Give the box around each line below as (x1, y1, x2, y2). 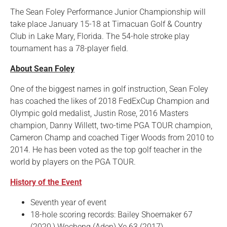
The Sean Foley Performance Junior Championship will (10, 7, 206, 17)
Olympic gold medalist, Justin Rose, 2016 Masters (10, 108, 188, 119)
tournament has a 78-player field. (10, 44, 128, 54)
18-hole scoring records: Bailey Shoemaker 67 (30, 210, 193, 220)
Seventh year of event (30, 198, 106, 208)
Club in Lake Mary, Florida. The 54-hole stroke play (10, 31, 190, 42)
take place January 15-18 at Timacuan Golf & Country (10, 19, 202, 29)
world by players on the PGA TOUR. (10, 157, 136, 167)
